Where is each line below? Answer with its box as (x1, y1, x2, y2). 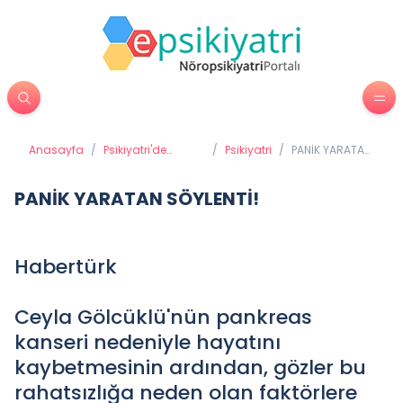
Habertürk (14, 253, 117, 281)
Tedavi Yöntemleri (103, 157, 201, 172)
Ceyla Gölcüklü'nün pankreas (14, 303, 312, 331)
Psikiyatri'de (103, 142, 166, 157)
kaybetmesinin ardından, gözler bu (14, 354, 366, 381)
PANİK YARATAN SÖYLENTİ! (14, 186, 259, 211)
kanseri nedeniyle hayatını (14, 328, 281, 356)
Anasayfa (29, 142, 84, 157)
